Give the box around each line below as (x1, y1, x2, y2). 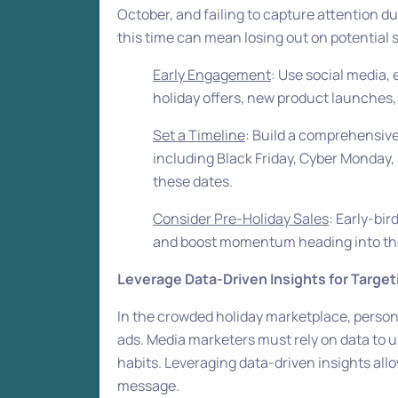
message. (117, 376, 179, 395)
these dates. (153, 171, 233, 191)
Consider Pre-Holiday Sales (153, 209, 329, 228)
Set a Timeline (153, 125, 245, 145)
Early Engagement (153, 65, 271, 84)
